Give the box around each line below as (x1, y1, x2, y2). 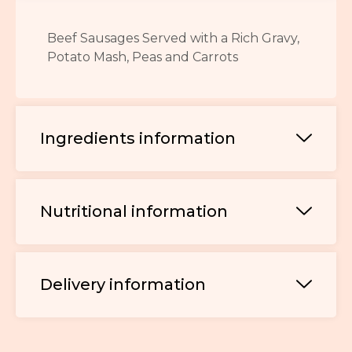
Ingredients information (40, 128, 236, 148)
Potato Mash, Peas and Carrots (47, 49, 238, 64)
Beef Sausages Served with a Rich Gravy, (47, 30, 299, 46)
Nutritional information (40, 201, 228, 221)
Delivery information (40, 274, 206, 294)
